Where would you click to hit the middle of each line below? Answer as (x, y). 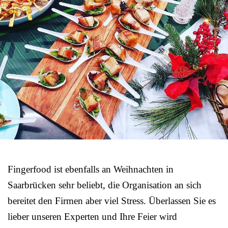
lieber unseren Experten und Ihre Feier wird (92, 216)
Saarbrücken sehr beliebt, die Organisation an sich (105, 185)
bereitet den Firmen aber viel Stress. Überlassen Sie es (112, 201)
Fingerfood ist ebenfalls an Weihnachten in (91, 169)
